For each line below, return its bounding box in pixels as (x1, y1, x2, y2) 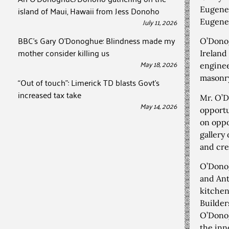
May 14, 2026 (140, 99, 177, 112)
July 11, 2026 (143, 15, 177, 28)
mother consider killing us (18, 45, 109, 60)
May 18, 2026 (140, 57, 177, 70)
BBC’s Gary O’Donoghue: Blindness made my (18, 33, 175, 48)
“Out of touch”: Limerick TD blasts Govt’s (18, 75, 159, 89)
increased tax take (18, 87, 81, 102)
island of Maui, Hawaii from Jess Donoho (18, 4, 159, 18)
